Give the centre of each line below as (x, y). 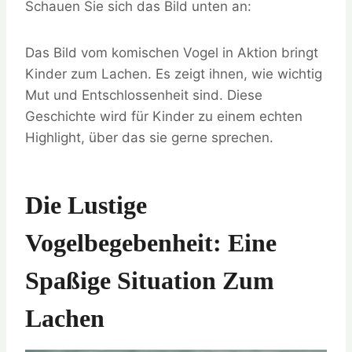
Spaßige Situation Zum (150, 281)
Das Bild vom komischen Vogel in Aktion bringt (172, 53)
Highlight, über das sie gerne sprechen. (149, 138)
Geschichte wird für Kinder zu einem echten (164, 117)
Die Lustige (86, 205)
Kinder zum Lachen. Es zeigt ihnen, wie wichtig (174, 74)
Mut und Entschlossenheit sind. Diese (144, 95)
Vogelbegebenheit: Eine (151, 243)
